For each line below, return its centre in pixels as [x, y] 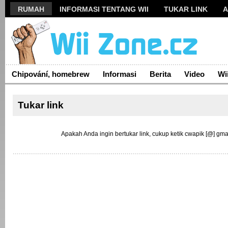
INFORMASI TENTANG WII [104, 9]
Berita [160, 74]
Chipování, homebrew [51, 74]
